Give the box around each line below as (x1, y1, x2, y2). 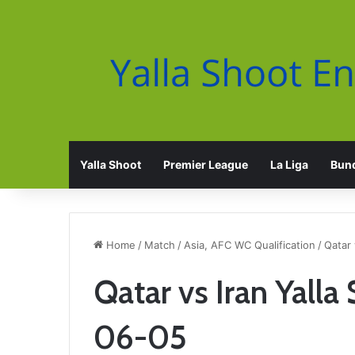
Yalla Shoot (80, 158, 141, 171)
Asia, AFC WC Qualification (184, 239, 315, 251)
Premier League (163, 158, 248, 171)
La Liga (270, 158, 308, 171)
